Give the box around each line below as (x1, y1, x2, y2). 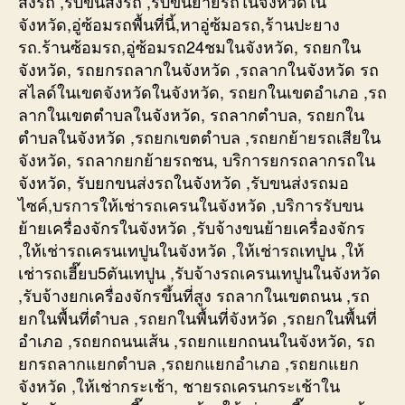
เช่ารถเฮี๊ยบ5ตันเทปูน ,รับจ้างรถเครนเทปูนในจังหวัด (18, 259, 381, 284)
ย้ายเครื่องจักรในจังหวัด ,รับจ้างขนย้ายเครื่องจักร (18, 214, 365, 239)
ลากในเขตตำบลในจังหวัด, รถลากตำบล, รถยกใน (18, 101, 364, 126)
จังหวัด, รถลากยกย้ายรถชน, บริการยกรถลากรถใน (18, 146, 375, 171)
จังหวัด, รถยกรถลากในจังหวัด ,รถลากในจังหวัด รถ (18, 56, 379, 80)
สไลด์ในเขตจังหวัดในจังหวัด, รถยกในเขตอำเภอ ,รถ (18, 79, 387, 103)
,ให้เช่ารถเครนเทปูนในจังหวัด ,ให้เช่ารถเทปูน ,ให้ (18, 237, 364, 261)
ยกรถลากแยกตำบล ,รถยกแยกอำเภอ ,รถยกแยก (18, 350, 359, 374)
